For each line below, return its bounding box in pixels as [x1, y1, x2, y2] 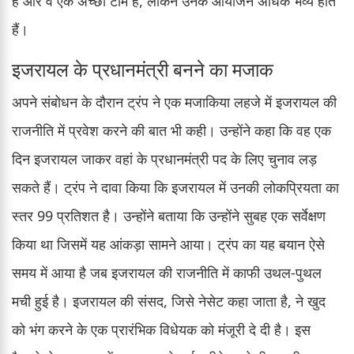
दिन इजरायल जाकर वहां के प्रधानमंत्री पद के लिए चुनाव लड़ [12, 149, 317, 168]
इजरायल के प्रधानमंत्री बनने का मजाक [12, 55, 273, 82]
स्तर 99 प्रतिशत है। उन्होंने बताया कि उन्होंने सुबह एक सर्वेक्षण [12, 205, 326, 225]
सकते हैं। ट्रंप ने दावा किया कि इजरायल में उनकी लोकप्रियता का [12, 177, 339, 197]
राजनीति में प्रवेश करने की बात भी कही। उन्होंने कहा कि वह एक [12, 120, 331, 140]
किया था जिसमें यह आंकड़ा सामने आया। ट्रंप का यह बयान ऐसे [12, 234, 325, 254]
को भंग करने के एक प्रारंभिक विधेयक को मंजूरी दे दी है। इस [12, 319, 311, 339]
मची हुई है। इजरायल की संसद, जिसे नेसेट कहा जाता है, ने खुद [12, 291, 326, 311]
